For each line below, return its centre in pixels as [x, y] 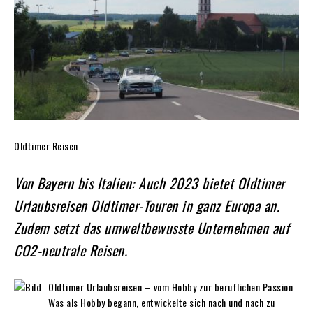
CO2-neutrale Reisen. [71, 250]
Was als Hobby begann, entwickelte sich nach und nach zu [162, 302]
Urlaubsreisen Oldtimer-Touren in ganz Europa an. [147, 205]
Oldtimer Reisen [46, 145]
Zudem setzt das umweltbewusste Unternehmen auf [152, 227]
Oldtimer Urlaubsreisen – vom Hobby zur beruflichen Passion [170, 286]
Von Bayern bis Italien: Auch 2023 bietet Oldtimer [150, 183]
